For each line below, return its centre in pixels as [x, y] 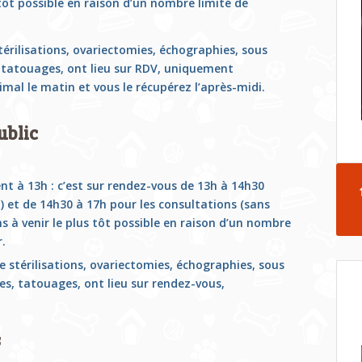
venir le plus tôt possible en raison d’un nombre [156, 223]
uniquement [199, 69]
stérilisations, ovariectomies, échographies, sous [147, 265]
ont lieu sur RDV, [116, 69]
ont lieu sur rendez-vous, [154, 284]
